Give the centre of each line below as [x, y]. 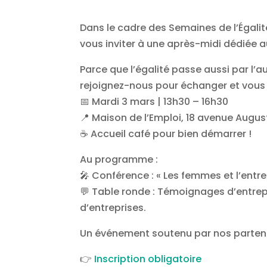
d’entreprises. [113, 207]
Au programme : [119, 159]
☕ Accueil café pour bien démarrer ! [166, 133]
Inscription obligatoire [148, 259]
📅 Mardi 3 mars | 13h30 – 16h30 [154, 101]
